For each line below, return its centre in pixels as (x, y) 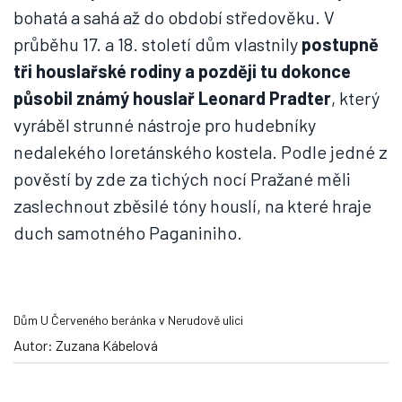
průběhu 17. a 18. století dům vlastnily (157, 44)
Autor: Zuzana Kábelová (86, 345)
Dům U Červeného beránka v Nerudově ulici (128, 320)
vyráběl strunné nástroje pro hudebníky (165, 125)
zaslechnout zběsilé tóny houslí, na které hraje (192, 205)
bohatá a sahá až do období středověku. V (174, 17)
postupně (340, 44)
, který (355, 98)
